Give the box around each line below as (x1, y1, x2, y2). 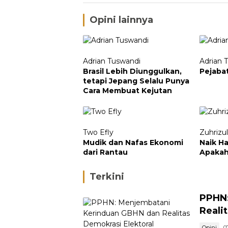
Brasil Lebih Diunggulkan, (83, 66, 182, 76)
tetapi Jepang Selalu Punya (83, 76, 189, 85)
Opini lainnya (90, 14, 153, 25)
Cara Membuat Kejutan (83, 85, 172, 95)
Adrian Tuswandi (83, 56, 140, 66)
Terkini (90, 170, 124, 182)
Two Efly (83, 127, 113, 137)
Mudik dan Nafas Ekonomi (83, 137, 183, 147)
